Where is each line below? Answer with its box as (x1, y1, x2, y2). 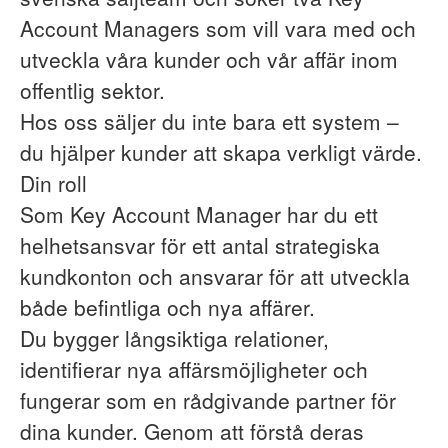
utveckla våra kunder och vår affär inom (20, 44, 398, 74)
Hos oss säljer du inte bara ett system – (20, 106, 399, 136)
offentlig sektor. (20, 75, 165, 105)
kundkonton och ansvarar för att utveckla (20, 261, 410, 291)
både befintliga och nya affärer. (20, 292, 315, 322)
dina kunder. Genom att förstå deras (20, 416, 364, 446)
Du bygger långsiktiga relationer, (20, 323, 329, 353)
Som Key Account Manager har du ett (20, 199, 378, 229)
